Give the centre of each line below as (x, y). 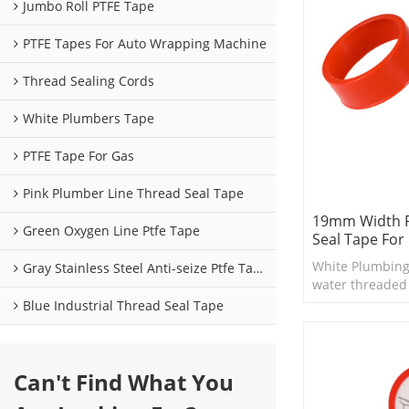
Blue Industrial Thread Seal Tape (123, 306)
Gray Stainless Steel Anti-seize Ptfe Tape (138, 268)
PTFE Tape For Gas (79, 156)
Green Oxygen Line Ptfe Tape (111, 231)
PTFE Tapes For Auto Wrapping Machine (145, 44)
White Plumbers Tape (89, 119)
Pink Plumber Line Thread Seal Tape (133, 194)
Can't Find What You (124, 383)
